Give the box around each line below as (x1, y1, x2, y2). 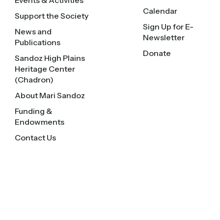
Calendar (143, 6, 178, 16)
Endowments (15, 117, 65, 127)
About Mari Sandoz (15, 90, 85, 101)
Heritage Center (15, 64, 76, 74)
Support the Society (15, 11, 89, 21)
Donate (143, 48, 171, 58)
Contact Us (15, 133, 56, 143)
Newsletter (143, 32, 185, 43)
